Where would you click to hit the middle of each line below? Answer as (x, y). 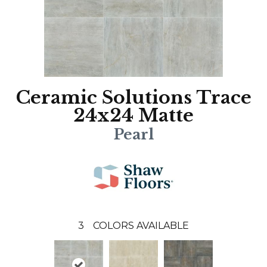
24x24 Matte (133, 116)
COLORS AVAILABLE (141, 226)
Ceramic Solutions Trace (133, 98)
